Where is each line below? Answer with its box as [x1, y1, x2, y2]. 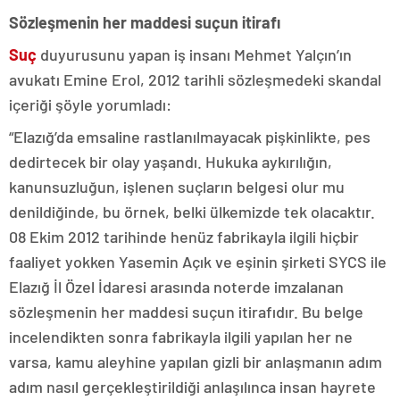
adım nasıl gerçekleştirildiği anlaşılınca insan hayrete [9, 376, 376, 396]
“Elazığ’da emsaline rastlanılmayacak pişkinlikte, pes [9, 126, 371, 146]
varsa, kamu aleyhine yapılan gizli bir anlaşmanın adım [9, 351, 382, 371]
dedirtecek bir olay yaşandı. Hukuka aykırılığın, [9, 151, 332, 171]
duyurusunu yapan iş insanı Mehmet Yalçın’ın [37, 44, 352, 64]
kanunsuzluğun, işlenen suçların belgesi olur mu [9, 176, 345, 196]
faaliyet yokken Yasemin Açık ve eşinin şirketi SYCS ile [9, 251, 387, 271]
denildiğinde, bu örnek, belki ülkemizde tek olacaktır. [9, 201, 375, 221]
